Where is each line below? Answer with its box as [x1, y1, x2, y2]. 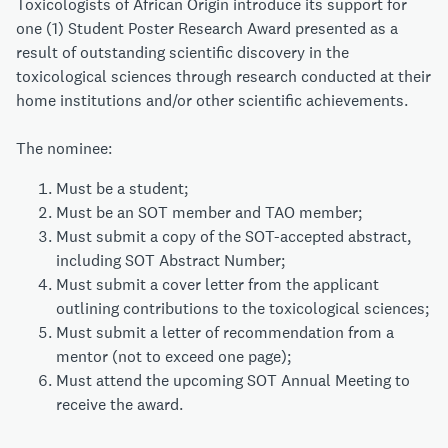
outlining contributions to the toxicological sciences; [56, 298, 429, 320]
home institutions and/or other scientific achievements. [16, 90, 408, 112]
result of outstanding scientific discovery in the [16, 42, 349, 64]
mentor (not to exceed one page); [56, 346, 291, 368]
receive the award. [56, 394, 183, 416]
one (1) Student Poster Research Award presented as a [16, 18, 398, 40]
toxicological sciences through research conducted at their [16, 66, 431, 88]
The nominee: [16, 138, 112, 160]
